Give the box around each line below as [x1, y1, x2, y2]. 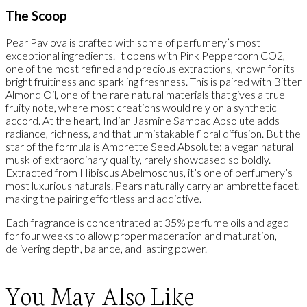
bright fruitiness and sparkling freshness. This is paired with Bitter [5, 75, 302, 88]
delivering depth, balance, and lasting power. [5, 242, 207, 256]
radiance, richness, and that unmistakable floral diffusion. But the [5, 127, 301, 140]
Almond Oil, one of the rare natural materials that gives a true [5, 88, 285, 101]
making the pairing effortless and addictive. [5, 192, 201, 206]
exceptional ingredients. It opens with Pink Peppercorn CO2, [5, 49, 285, 62]
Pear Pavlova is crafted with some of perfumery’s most [5, 36, 260, 49]
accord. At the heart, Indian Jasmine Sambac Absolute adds [5, 114, 280, 127]
